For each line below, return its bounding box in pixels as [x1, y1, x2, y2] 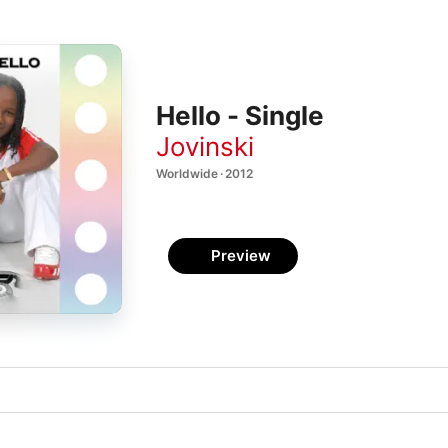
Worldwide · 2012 [156, 165, 253, 181]
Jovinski [156, 130, 254, 162]
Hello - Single [156, 100, 324, 132]
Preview [211, 246, 271, 265]
